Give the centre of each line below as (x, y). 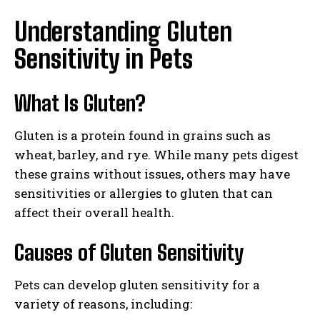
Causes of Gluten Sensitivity (129, 252)
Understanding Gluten (123, 32)
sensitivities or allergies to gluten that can (144, 194)
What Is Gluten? (80, 103)
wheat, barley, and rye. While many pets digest (156, 155)
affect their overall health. (94, 213)
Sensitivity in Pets (104, 59)
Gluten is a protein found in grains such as (142, 136)
